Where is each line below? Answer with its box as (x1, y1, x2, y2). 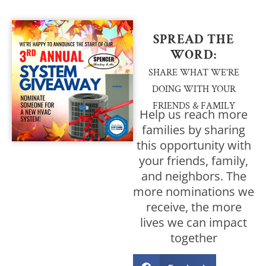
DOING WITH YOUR (151, 83, 236, 96)
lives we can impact (140, 214, 247, 231)
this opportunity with (136, 137, 251, 154)
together (170, 230, 217, 246)
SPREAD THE (153, 31, 235, 49)
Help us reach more (140, 106, 248, 123)
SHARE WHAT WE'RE (148, 66, 239, 80)
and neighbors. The (141, 168, 246, 185)
